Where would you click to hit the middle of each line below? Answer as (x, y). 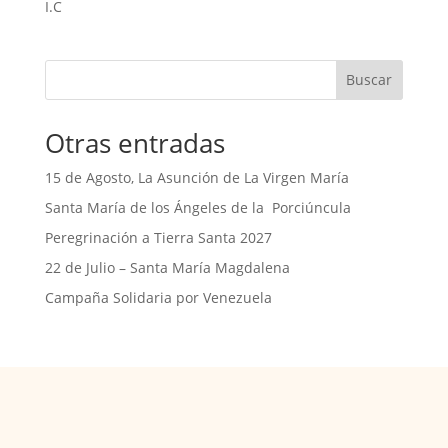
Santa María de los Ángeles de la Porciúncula (197, 207)
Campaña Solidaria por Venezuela (158, 297)
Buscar (369, 80)
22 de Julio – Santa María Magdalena (167, 267)
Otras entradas (134, 142)
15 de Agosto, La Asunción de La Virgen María (196, 177)
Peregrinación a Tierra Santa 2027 (158, 237)
